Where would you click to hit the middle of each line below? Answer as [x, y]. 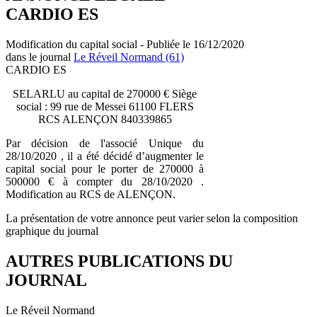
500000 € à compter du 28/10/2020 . [105, 181]
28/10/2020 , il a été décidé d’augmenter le [105, 156]
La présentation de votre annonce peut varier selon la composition [152, 218]
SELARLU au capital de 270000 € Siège [105, 93]
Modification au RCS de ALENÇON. [91, 194]
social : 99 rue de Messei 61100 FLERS [105, 106]
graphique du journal [52, 231]
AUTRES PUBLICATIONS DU [119, 261]
